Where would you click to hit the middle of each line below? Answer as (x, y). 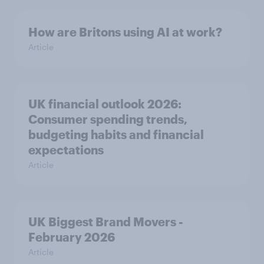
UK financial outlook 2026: (105, 104)
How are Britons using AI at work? (125, 32)
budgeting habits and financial (116, 135)
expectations (66, 150)
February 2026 (72, 237)
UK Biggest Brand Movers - (106, 222)
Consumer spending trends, (108, 119)
